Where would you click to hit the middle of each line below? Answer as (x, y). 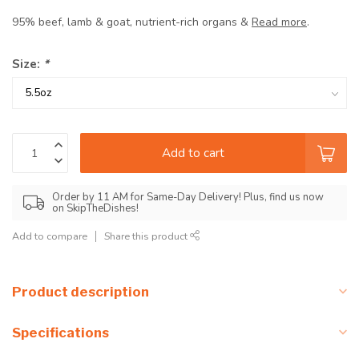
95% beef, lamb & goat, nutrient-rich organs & (132, 22)
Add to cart (193, 153)
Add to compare (50, 236)
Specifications (61, 333)
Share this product (147, 236)
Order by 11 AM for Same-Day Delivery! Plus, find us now (188, 198)
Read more (279, 22)
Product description (81, 292)
